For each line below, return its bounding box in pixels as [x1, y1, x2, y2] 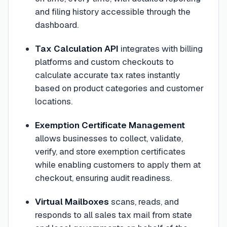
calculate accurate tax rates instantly [34, 69, 180, 81]
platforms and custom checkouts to [34, 56, 174, 67]
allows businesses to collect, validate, [34, 133, 183, 144]
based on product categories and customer [34, 82, 204, 94]
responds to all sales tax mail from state [34, 209, 192, 221]
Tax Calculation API [34, 43, 119, 54]
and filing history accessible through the [34, 6, 191, 17]
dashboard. [34, 19, 79, 30]
